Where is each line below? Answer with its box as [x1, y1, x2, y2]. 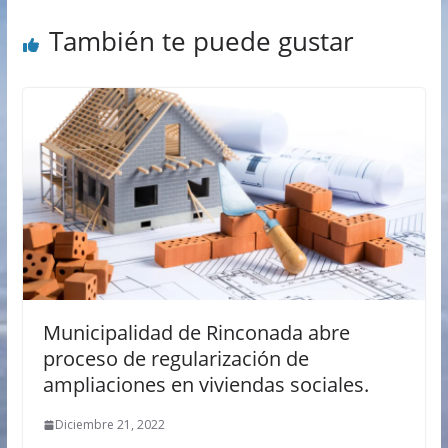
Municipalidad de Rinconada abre [42, 319, 350, 347]
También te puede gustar [48, 23, 354, 60]
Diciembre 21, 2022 [54, 416, 165, 434]
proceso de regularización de [42, 345, 309, 373]
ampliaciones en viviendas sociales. [42, 371, 369, 399]
